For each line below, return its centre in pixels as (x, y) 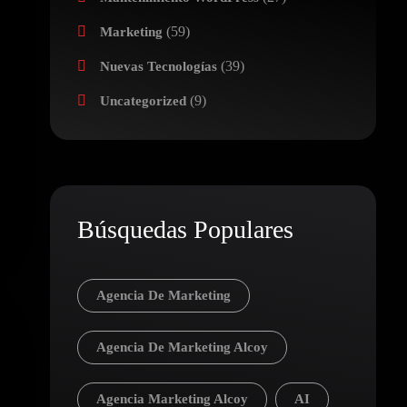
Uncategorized (143, 101)
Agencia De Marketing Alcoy (182, 347)
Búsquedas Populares (185, 229)
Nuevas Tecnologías (158, 66)
